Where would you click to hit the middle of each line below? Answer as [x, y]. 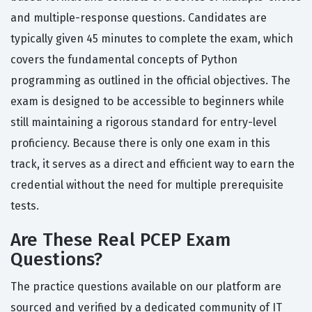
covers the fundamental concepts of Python [124, 60]
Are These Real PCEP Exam [120, 240]
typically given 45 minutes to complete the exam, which [152, 39]
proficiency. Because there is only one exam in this [140, 143]
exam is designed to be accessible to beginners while [147, 102]
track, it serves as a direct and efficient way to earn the [153, 164]
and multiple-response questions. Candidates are [139, 18]
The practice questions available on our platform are [146, 287]
